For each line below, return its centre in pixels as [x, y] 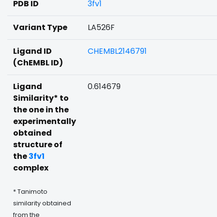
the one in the [41, 110]
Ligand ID [32, 51]
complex [31, 168]
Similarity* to [41, 98]
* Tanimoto [30, 192]
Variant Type [40, 27]
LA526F [101, 27]
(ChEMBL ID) [38, 63]
